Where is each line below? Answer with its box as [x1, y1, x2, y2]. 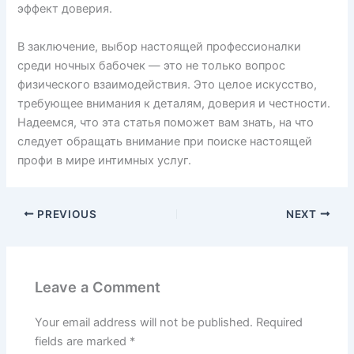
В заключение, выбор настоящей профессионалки [17, 39, 302, 54]
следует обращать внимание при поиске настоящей [17, 134, 313, 149]
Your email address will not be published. [35, 315, 254, 330]
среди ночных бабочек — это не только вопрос [17, 58, 286, 73]
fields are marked [35, 334, 130, 349]
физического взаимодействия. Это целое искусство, [17, 77, 318, 92]
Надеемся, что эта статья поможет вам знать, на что [17, 115, 314, 130]
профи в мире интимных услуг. [17, 153, 192, 168]
